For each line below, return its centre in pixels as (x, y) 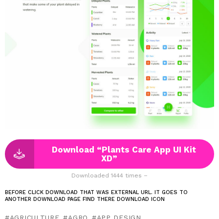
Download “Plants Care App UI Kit (124, 149)
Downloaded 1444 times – (109, 175)
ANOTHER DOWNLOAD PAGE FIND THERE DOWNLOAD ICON (85, 199)
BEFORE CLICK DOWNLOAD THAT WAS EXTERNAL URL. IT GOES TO (96, 192)
